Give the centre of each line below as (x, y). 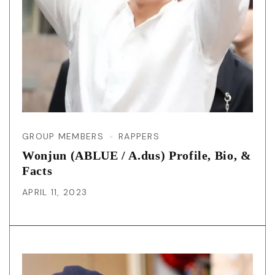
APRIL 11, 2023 (55, 192)
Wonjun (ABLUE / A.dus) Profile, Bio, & (137, 155)
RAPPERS (139, 136)
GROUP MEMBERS (63, 136)
